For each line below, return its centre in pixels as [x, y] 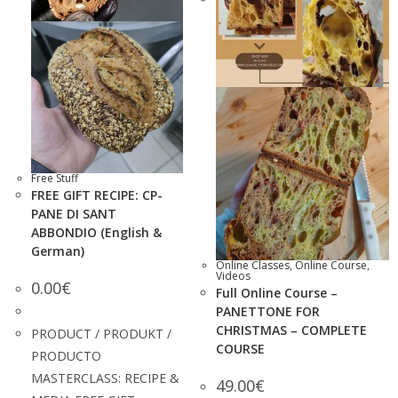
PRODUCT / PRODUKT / [101, 333]
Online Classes [253, 265]
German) [58, 251]
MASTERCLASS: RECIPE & [105, 378]
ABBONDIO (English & [96, 232]
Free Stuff [55, 178]
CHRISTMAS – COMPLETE [291, 330]
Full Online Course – [277, 292]
